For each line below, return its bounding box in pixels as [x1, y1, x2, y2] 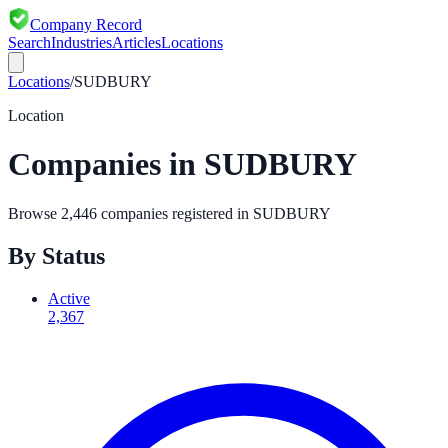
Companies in [8, 146, 204, 183]
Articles [112, 34, 161, 51]
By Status [8, 242, 105, 269]
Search [8, 34, 51, 51]
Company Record [30, 16, 142, 33]
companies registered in [97, 204, 253, 222]
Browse [8, 204, 61, 222]
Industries [51, 34, 112, 51]
